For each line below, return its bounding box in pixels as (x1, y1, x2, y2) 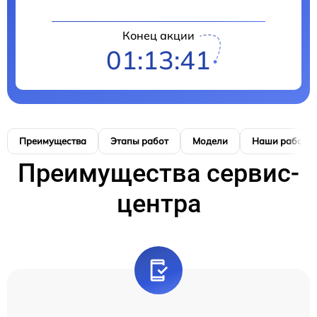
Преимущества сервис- (18, 158, 299, 188)
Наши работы (252, 134, 314, 146)
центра (116, 188, 201, 219)
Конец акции (122, 28, 195, 42)
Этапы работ (110, 134, 168, 146)
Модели (192, 134, 228, 146)
